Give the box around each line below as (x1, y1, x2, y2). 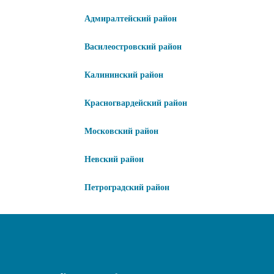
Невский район (84, 155, 144, 165)
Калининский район (84, 70, 163, 80)
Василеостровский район (84, 42, 182, 52)
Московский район (84, 127, 158, 136)
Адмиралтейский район (84, 14, 177, 24)
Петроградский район (84, 183, 169, 193)
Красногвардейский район (84, 98, 187, 108)
